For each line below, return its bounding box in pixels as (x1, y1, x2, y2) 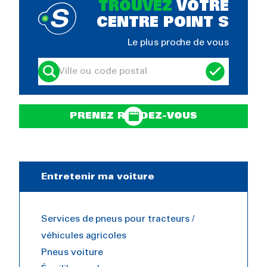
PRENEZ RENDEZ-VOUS (70, 111, 197, 120)
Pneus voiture (41, 247, 104, 257)
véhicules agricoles (41, 231, 127, 240)
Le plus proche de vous (128, 38, 229, 47)
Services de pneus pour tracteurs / (41, 214, 195, 223)
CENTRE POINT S (97, 16, 229, 30)
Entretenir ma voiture (41, 172, 154, 181)
